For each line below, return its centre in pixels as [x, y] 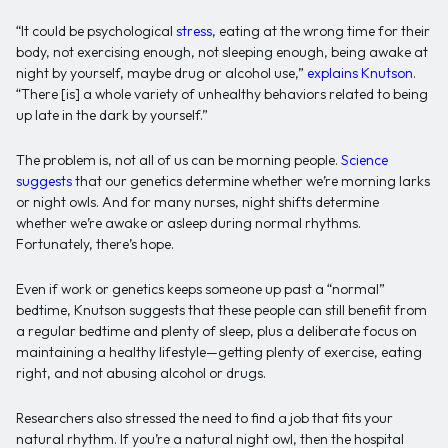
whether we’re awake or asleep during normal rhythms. [188, 223]
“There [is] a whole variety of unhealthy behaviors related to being [222, 94]
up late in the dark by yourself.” [112, 115]
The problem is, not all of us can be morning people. [178, 160]
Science [364, 160]
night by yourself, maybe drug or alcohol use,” [161, 73]
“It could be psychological [96, 31]
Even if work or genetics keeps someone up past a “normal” [200, 289]
